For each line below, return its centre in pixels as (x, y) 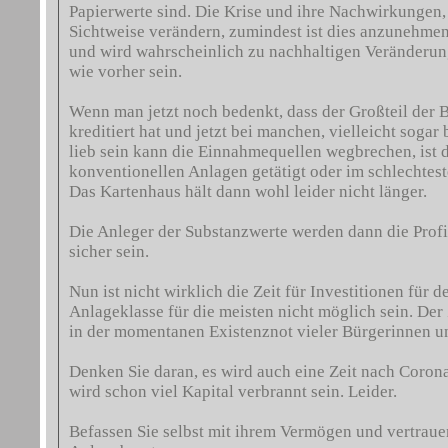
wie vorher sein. (125, 71)
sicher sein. (109, 251)
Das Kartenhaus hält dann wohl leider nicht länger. (248, 191)
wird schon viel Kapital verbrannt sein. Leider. (233, 391)
